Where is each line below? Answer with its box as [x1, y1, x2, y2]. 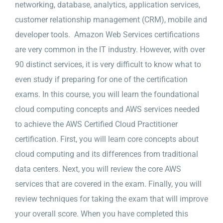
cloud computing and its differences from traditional [14, 149, 198, 159]
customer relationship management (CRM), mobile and [14, 14, 207, 24]
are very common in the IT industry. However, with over [14, 44, 205, 54]
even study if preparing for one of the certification [14, 74, 188, 84]
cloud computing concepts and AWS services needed [14, 104, 200, 114]
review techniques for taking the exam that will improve [14, 194, 208, 204]
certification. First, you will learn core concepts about [14, 134, 199, 144]
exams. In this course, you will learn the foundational [14, 89, 199, 99]
